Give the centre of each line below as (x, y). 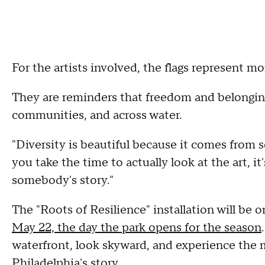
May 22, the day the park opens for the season (137, 228)
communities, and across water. (97, 115)
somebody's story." (63, 180)
